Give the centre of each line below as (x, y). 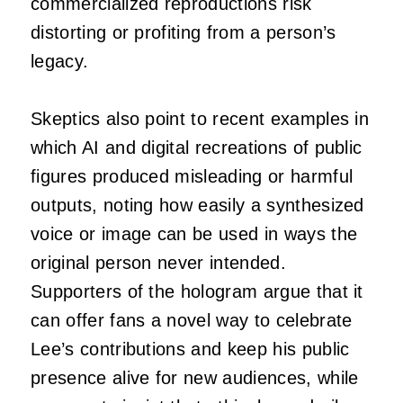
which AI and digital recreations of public (197, 147)
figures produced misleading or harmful (192, 176)
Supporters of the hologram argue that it (197, 291)
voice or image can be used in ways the (194, 233)
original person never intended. (158, 262)
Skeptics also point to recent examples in (200, 118)
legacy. (60, 61)
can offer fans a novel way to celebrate (192, 320)
